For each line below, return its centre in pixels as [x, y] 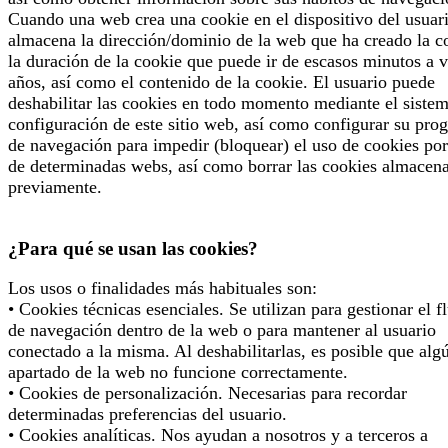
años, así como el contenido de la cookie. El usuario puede [221, 81]
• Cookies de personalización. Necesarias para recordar [207, 393]
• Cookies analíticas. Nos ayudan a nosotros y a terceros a [218, 435]
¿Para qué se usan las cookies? [133, 248]
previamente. [55, 186]
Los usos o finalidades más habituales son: [162, 288]
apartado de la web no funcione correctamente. [178, 372]
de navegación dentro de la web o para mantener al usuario [222, 330]
